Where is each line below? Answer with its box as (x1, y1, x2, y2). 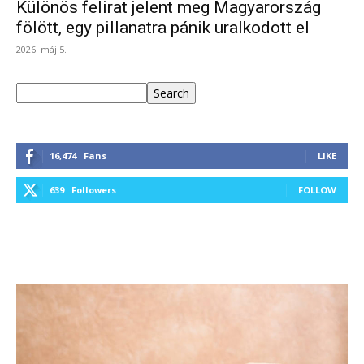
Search (154, 85, 189, 102)
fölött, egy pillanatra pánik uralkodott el (16, 18, 310, 38)
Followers (71, 184, 116, 197)
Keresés (16, 83, 58, 99)
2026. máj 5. (16, 43, 67, 56)
